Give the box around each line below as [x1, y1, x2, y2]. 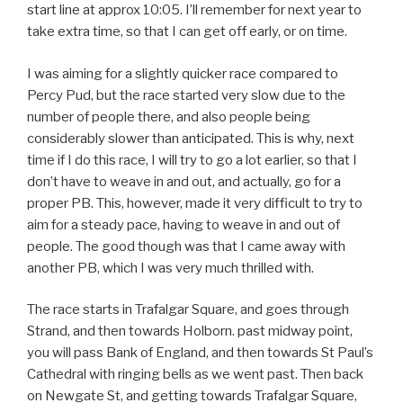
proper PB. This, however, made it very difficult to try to [27, 194, 363, 211]
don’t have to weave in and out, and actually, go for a [27, 173, 341, 190]
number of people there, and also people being [27, 108, 310, 125]
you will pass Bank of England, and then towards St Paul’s [27, 345, 373, 362]
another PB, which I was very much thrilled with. [27, 259, 314, 276]
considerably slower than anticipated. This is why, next [27, 130, 354, 147]
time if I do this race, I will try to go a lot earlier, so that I [27, 151, 357, 168]
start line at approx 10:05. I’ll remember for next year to [27, 2, 362, 19]
